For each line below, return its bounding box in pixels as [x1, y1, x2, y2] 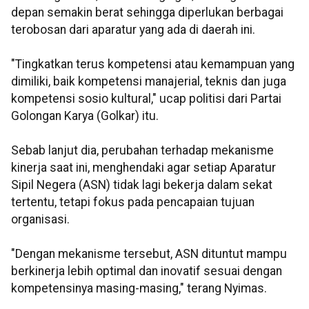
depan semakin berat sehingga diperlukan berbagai [11, 6, 283, 20]
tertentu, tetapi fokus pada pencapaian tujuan [11, 195, 255, 210]
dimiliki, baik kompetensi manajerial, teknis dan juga [11, 74, 286, 89]
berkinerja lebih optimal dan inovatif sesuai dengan [11, 264, 282, 279]
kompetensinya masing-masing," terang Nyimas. [11, 281, 267, 296]
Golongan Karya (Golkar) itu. [11, 109, 159, 123]
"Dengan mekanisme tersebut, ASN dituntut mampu [11, 247, 287, 261]
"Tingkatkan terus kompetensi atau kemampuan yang [11, 57, 295, 72]
